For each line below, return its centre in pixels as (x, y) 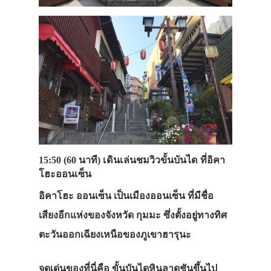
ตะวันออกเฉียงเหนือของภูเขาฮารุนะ (115, 234)
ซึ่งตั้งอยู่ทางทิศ (195, 215)
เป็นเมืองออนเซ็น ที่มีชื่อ (164, 195)
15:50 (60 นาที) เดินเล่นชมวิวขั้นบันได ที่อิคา (132, 160)
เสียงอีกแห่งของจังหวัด (86, 215)
